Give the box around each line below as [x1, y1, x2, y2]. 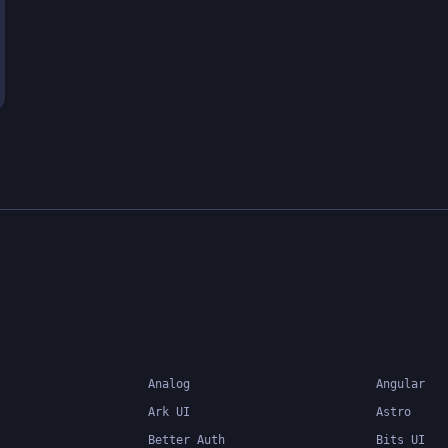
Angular [376, 376, 425, 391]
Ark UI [148, 404, 190, 419]
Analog [148, 376, 190, 391]
